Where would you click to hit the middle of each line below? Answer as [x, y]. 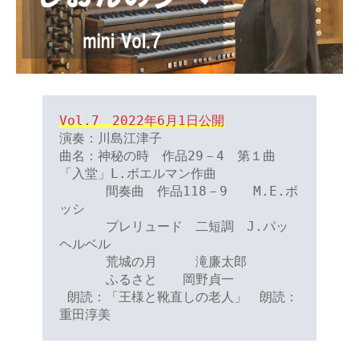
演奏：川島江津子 [110, 139]
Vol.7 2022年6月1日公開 [141, 121]
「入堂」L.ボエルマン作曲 [137, 174]
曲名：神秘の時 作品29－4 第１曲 [167, 156]
